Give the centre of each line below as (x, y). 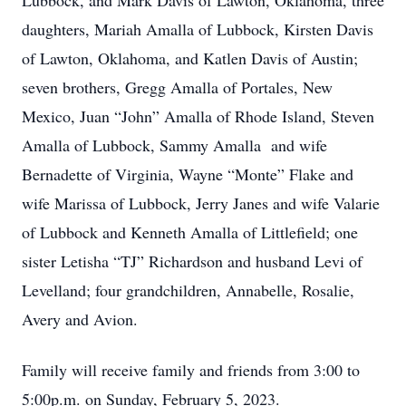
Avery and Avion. (82, 319)
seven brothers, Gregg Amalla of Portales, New (177, 87)
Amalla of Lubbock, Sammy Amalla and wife (174, 145)
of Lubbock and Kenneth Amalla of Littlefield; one (190, 232)
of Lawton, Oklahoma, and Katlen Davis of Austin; (190, 58)
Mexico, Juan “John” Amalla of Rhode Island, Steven (198, 116)
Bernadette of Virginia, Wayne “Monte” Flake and (188, 174)
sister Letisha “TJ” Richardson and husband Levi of (192, 261)
